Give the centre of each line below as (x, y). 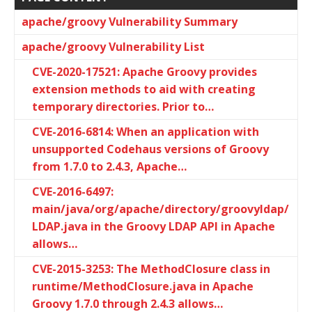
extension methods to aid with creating (144, 89)
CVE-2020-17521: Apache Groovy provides (145, 71)
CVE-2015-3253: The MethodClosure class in (151, 268)
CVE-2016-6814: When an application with (146, 131)
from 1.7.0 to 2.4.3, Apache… (109, 166)
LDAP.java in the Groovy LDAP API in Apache (154, 226)
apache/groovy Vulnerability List (113, 46)
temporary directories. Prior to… (123, 106)
